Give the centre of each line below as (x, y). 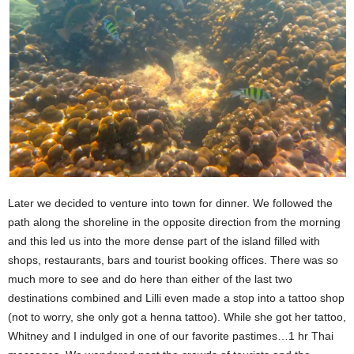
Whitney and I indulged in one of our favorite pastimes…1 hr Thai (171, 336)
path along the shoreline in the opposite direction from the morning (174, 222)
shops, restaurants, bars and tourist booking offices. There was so (173, 260)
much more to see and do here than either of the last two (150, 279)
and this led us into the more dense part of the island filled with (164, 241)
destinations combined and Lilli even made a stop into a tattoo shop (176, 298)
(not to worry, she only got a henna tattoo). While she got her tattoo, (177, 317)
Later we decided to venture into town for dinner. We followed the (170, 203)
